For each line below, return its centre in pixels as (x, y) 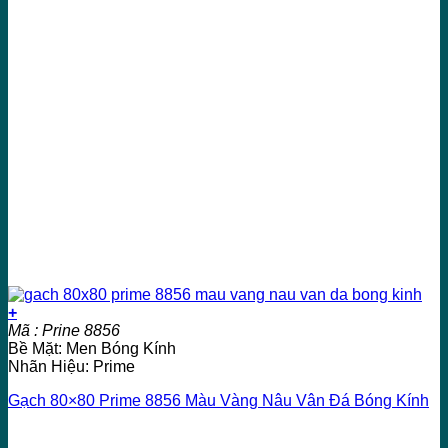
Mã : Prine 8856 (64, 330)
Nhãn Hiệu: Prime (71, 366)
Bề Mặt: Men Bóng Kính (92, 348)
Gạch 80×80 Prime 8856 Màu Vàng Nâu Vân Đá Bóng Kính (218, 400)
